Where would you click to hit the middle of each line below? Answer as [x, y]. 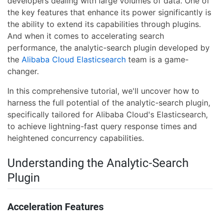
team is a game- [157, 59]
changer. [23, 71]
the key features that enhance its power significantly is [109, 12]
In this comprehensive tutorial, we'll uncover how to [103, 91]
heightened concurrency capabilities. [76, 138]
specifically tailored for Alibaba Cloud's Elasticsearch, [108, 114]
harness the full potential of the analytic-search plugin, [109, 103]
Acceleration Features [55, 207]
